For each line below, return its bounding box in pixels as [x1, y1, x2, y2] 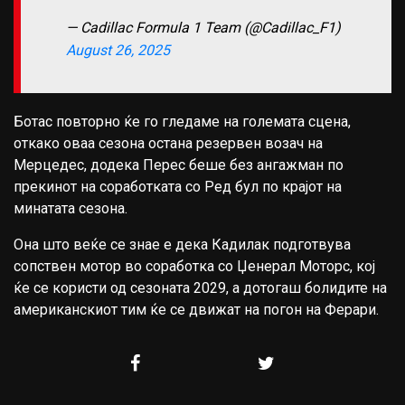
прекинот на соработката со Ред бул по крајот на [14, 178, 342, 196]
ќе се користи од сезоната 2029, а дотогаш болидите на [14, 279, 387, 297]
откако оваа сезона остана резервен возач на [14, 135, 323, 153]
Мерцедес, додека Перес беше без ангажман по [14, 156, 344, 174]
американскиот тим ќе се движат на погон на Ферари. [14, 301, 379, 319]
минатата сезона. [14, 200, 127, 218]
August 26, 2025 [66, 42, 170, 60]
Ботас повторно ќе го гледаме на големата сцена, [14, 113, 351, 131]
